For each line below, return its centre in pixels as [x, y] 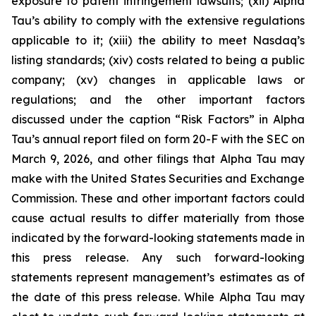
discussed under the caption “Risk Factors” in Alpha [158, 119]
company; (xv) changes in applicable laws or [158, 80]
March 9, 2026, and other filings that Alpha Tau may [158, 159]
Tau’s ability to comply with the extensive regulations [158, 20]
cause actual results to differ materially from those [158, 218]
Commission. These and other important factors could [158, 198]
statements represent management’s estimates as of [158, 277]
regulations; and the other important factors [158, 99]
